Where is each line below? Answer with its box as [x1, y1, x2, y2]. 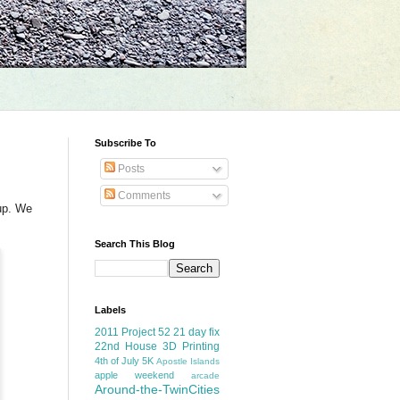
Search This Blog [95, 238, 175, 249]
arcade [191, 371, 220, 380]
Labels [95, 304, 126, 315]
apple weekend [95, 370, 174, 380]
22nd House [95, 340, 157, 353]
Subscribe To [95, 137, 156, 148]
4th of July [95, 355, 139, 366]
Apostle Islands [156, 356, 220, 366]
